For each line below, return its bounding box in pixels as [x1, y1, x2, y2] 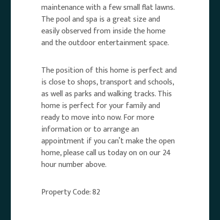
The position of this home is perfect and [41, 63, 177, 77]
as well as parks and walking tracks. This [41, 87, 172, 101]
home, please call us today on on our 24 [41, 146, 171, 160]
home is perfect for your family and [41, 99, 161, 112]
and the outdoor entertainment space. [41, 36, 169, 50]
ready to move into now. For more [41, 110, 155, 124]
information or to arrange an [41, 122, 139, 136]
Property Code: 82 [41, 185, 101, 199]
